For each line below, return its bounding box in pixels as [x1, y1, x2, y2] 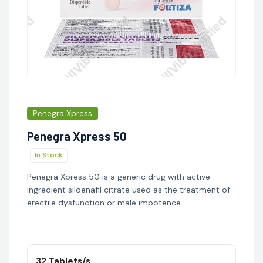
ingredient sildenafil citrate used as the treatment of [26, 184, 230, 195]
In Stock [34, 150, 63, 160]
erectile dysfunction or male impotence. [26, 197, 183, 208]
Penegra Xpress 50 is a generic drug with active [26, 171, 210, 182]
